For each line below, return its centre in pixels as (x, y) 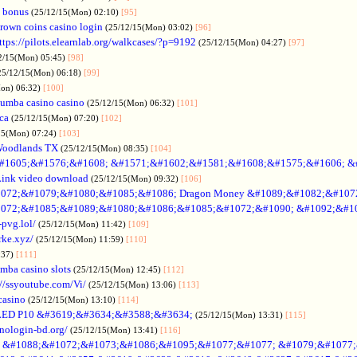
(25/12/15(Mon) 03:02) (150, 27)
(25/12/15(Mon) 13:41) (115, 330)
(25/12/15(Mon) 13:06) (133, 284)
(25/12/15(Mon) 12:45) (118, 269)
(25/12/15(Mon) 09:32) (136, 178)
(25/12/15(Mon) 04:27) (243, 42)
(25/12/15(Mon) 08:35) (106, 148)
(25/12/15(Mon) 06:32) (132, 102)
